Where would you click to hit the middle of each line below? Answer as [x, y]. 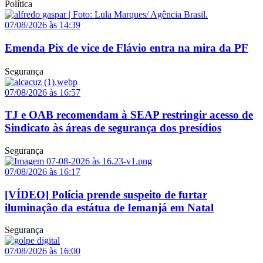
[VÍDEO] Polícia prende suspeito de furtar [106, 194]
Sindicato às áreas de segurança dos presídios [113, 128]
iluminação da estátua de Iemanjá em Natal [109, 207]
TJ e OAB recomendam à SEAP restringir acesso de [129, 115]
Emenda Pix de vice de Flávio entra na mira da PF [127, 48]
